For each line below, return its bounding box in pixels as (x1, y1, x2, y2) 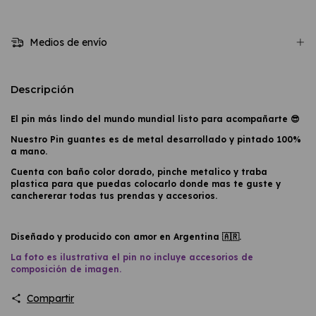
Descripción (11, 83, 74, 96)
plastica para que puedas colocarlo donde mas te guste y (11, 178, 281, 189)
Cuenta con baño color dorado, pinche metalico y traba (11, 166, 267, 177)
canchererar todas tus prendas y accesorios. (11, 190, 217, 201)
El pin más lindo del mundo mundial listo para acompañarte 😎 (11, 113, 300, 124)
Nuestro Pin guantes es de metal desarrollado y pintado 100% (11, 133, 301, 145)
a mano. (11, 145, 50, 157)
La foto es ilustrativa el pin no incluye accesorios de (11, 251, 253, 262)
